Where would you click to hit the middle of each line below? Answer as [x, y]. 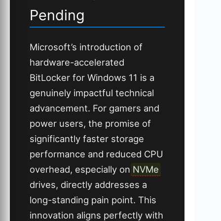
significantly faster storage [87, 138]
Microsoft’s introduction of [86, 47]
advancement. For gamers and [94, 108]
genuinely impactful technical [92, 92]
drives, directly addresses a [88, 184]
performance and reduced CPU [96, 154]
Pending [57, 15]
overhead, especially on [81, 169]
